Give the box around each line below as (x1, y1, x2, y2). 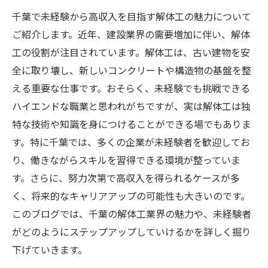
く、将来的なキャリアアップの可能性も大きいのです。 (12, 188, 250, 203)
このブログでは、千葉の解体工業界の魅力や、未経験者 (12, 206, 251, 221)
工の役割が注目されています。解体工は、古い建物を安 (12, 45, 250, 59)
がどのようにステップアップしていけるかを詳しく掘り (12, 224, 251, 239)
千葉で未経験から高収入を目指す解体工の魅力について (12, 9, 251, 23)
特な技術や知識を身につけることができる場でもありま (12, 117, 251, 131)
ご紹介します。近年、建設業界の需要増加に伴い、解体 (12, 27, 250, 41)
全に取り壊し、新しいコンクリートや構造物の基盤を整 (12, 63, 251, 77)
